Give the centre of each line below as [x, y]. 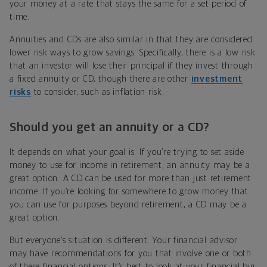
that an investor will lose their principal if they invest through [131, 66]
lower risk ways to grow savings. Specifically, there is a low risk [133, 53]
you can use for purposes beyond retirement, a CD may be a [128, 205]
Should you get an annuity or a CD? [110, 128]
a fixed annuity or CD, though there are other [100, 79]
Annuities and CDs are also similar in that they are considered [131, 40]
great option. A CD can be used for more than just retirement [131, 179]
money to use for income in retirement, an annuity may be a [130, 166]
